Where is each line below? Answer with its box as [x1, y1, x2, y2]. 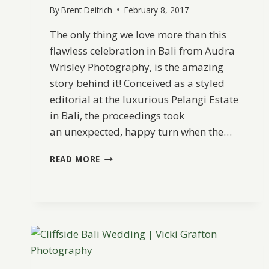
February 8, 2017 [124, 4, 190, 16]
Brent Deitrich [61, 4, 113, 16]
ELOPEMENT [100, 175, 153, 187]
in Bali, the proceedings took [50, 108, 184, 122]
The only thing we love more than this [50, 27, 226, 41]
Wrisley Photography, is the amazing [50, 59, 223, 74]
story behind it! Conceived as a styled [50, 76, 225, 90]
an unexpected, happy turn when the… [50, 124, 232, 139]
